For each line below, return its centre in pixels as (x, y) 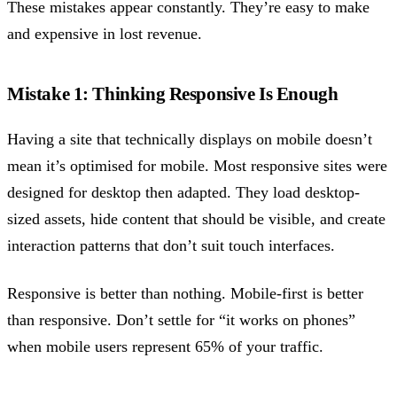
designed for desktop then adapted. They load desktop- (183, 192)
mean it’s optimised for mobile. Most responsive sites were (197, 165)
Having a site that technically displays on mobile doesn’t (190, 139)
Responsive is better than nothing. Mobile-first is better (185, 294)
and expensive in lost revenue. (105, 33)
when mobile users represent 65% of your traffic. (165, 347)
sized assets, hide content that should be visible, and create (196, 218)
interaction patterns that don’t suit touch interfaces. (171, 245)
